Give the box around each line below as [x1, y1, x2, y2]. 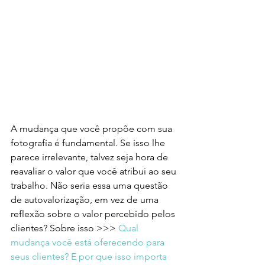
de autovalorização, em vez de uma [11, 194, 161, 206]
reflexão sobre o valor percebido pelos [11, 208, 177, 220]
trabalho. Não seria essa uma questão [11, 180, 170, 192]
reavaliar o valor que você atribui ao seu [11, 166, 179, 177]
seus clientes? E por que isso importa [11, 251, 169, 263]
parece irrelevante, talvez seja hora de [11, 151, 170, 163]
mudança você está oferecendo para [11, 237, 167, 248]
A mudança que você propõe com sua [11, 123, 174, 135]
